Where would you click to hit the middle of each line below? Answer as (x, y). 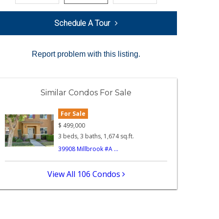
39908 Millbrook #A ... (88, 149)
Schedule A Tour (82, 23)
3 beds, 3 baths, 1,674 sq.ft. (96, 136)
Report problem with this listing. (86, 54)
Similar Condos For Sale (86, 92)
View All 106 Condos (85, 174)
